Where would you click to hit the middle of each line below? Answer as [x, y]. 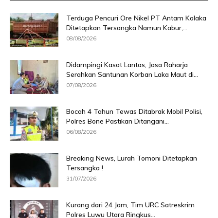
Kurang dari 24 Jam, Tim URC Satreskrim [130, 205]
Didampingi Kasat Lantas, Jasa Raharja [127, 64]
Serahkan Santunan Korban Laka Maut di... [132, 74]
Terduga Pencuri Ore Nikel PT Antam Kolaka [136, 18]
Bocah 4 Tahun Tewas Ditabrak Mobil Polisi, [134, 111]
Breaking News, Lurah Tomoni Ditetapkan [132, 158]
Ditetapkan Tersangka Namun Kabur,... [127, 27]
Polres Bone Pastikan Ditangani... [118, 121]
